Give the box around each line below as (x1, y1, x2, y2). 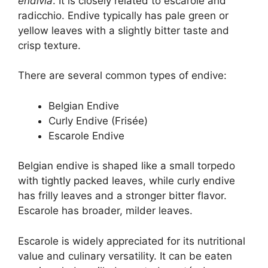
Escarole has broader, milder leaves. (18, 205, 193, 217)
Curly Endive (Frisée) (48, 114, 148, 127)
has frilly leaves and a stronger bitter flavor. (18, 190, 227, 202)
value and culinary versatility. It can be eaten (18, 249, 232, 262)
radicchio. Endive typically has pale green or (18, 9, 229, 22)
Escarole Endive (48, 129, 124, 142)
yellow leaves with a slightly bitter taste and (18, 24, 229, 36)
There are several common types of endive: (18, 69, 227, 82)
